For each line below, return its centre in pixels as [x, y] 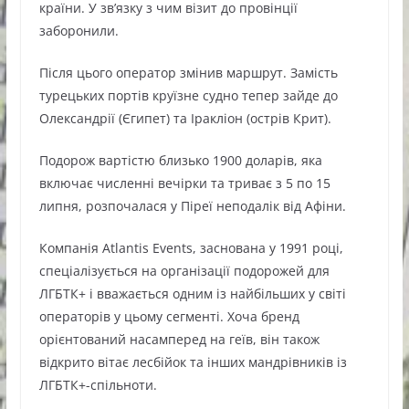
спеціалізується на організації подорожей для [184, 271]
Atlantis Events [147, 248]
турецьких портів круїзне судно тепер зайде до [188, 95]
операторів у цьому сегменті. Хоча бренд [169, 316]
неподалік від [258, 206]
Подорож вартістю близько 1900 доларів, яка [180, 160]
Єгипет [144, 118]
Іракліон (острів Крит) [259, 118]
